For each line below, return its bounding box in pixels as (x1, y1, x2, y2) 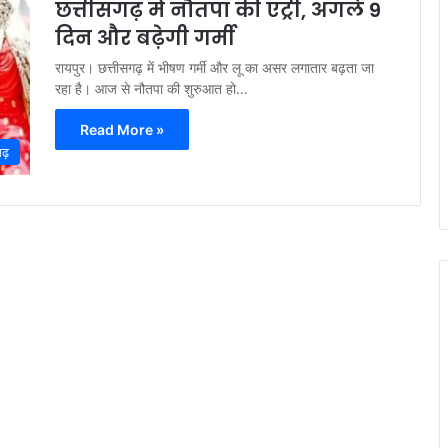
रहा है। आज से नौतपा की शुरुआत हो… (55, 80, 248, 97)
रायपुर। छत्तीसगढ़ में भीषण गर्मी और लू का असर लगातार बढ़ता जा (55, 59, 374, 76)
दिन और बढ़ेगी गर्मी (55, 24, 235, 52)
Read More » (80, 121, 164, 138)
